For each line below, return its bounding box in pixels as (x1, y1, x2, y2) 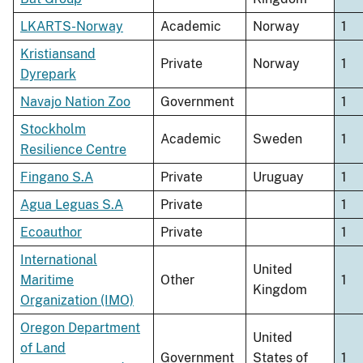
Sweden (253, 131, 302, 147)
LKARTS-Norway (20, 19, 123, 35)
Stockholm (20, 122, 86, 138)
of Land (20, 340, 66, 357)
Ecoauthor (20, 224, 82, 241)
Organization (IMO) (20, 293, 134, 309)
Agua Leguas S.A (20, 197, 123, 213)
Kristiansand (20, 46, 96, 62)
